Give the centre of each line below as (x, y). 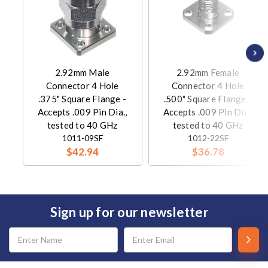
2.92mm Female (208, 72)
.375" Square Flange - (82, 98)
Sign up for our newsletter (130, 212)
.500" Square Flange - (208, 98)
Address (22, 243)
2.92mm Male (82, 72)
